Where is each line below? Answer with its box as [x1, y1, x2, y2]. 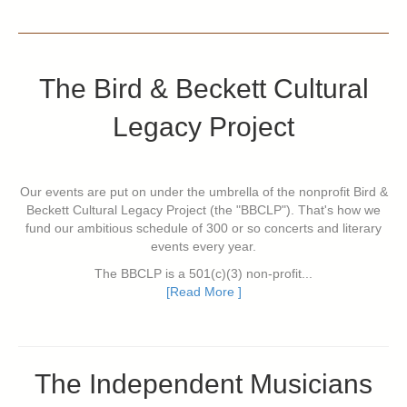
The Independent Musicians [35, 369, 372, 400]
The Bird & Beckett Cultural [38, 74, 369, 104]
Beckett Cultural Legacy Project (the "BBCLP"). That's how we [26, 203, 381, 218]
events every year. [151, 239, 256, 254]
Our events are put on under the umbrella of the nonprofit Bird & [19, 184, 388, 200]
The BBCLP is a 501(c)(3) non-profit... [94, 266, 313, 282]
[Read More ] [165, 284, 242, 300]
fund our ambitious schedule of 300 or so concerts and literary [25, 221, 382, 236]
